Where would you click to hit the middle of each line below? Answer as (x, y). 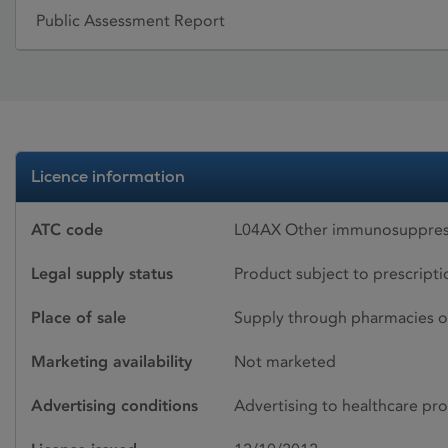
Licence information (108, 176)
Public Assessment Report (130, 21)
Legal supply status (102, 273)
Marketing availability (111, 361)
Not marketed (285, 361)
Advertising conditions (114, 405)
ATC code (67, 229)
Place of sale (78, 317)
